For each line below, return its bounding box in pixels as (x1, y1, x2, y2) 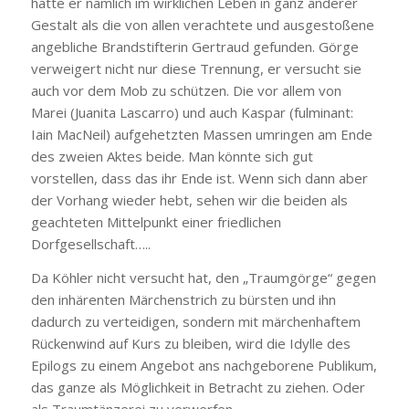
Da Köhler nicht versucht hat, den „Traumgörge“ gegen (30, 267, 376, 287)
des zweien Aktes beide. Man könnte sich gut (30, 146, 313, 165)
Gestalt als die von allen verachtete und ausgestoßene (30, 15, 374, 34)
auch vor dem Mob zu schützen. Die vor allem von (30, 80, 341, 100)
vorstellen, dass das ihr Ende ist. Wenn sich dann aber (30, 168, 368, 187)
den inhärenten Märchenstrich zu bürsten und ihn (30, 289, 336, 309)
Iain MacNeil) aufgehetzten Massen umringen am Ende (30, 124, 372, 143)
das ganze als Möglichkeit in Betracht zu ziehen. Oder (30, 377, 365, 396)
